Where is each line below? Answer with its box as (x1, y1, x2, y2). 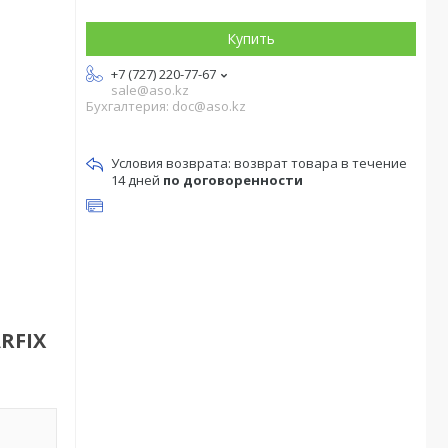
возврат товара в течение (234, 154, 407, 172)
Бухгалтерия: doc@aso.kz (86, 97, 246, 115)
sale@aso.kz (111, 81, 189, 99)
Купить (227, 29, 275, 48)
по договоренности (163, 171, 303, 189)
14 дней (111, 171, 163, 189)
